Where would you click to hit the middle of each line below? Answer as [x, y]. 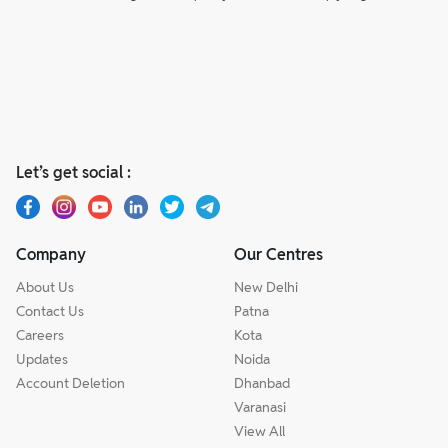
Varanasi [260, 406]
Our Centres [278, 254]
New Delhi [266, 286]
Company [51, 254]
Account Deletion [70, 382]
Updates [42, 358]
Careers [40, 334]
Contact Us [50, 310]
